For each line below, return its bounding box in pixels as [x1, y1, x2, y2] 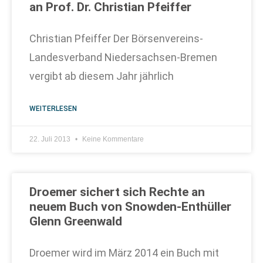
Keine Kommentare [80, 135, 144, 143]
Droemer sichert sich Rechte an [29, 185, 205, 199]
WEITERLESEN [29, 104, 77, 113]
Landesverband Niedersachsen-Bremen [29, 51, 217, 63]
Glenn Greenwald [29, 214, 122, 228]
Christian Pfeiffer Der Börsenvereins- [29, 32, 203, 45]
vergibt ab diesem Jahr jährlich [29, 70, 174, 82]
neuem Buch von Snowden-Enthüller [29, 200, 231, 214]
